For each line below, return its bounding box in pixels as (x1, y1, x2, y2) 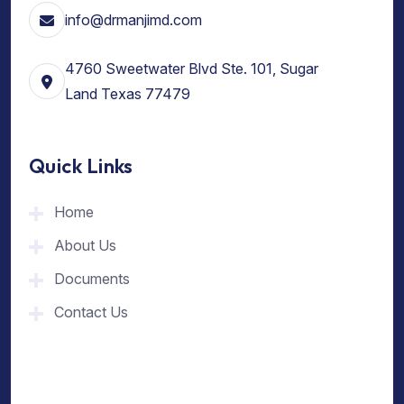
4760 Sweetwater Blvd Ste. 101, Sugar (65, 59, 318, 78)
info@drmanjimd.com (65, 10, 202, 29)
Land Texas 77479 (65, 84, 190, 103)
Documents (54, 270, 130, 289)
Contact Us (54, 303, 128, 322)
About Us (54, 236, 116, 255)
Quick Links (29, 153, 133, 179)
